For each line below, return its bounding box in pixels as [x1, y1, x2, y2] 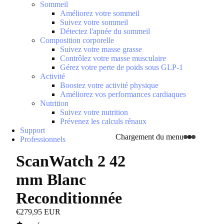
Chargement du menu [115, 132, 183, 141]
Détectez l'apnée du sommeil [60, 27, 150, 35]
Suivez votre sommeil [60, 18, 128, 26]
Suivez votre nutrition [60, 108, 128, 116]
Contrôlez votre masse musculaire [60, 54, 166, 62]
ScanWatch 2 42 [16, 152, 125, 170]
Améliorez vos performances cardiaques [60, 90, 186, 98]
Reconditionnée [16, 189, 122, 207]
